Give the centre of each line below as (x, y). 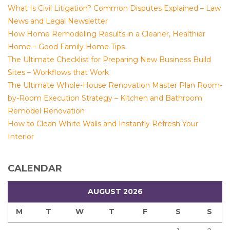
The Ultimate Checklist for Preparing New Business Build (109, 60)
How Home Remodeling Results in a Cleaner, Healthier (107, 34)
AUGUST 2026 (115, 191)
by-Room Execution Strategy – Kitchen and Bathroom (105, 98)
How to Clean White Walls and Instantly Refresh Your (103, 124)
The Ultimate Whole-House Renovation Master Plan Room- (115, 85)
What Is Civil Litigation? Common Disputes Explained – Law (114, 8)
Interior (21, 137)
